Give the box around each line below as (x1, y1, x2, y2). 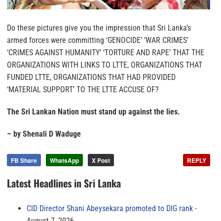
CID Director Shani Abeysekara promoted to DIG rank (27, 204, 193, 214)
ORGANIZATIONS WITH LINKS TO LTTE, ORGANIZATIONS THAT (7, 60, 202, 70)
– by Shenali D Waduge (7, 129, 81, 139)
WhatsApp (50, 156, 79, 165)
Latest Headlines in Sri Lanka (7, 176, 121, 191)
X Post (92, 156, 110, 165)
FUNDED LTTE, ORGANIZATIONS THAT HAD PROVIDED (7, 73, 176, 82)
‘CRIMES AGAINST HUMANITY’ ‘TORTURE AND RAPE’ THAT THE (7, 48, 204, 58)
